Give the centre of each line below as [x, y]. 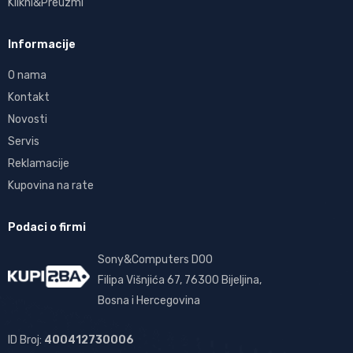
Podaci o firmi [47, 228]
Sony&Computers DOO [155, 260]
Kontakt [29, 98]
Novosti [28, 120]
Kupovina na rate [51, 186]
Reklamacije [39, 164]
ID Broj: [26, 340]
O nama [27, 76]
